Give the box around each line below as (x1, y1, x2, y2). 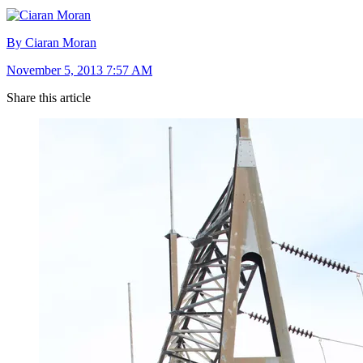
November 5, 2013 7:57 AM (6, 62, 152, 77)
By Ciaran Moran (6, 35, 96, 49)
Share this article (6, 90, 91, 105)
